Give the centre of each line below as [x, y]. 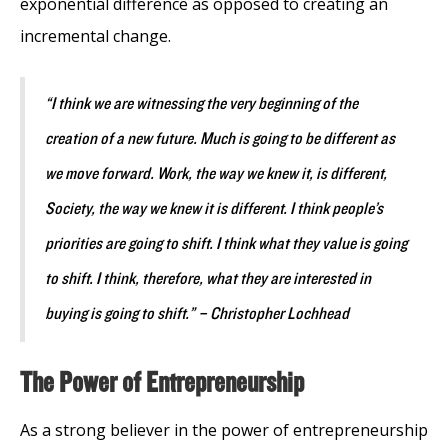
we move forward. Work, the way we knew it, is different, [216, 173]
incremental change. [95, 35]
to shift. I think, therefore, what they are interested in [208, 278]
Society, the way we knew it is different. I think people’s [214, 208]
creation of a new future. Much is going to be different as [220, 138]
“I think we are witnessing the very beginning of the [201, 103]
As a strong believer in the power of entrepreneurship [224, 429]
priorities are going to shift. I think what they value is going [226, 243]
